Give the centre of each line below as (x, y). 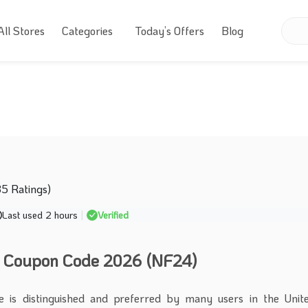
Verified (113, 215)
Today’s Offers (169, 31)
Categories (87, 31)
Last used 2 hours (40, 215)
